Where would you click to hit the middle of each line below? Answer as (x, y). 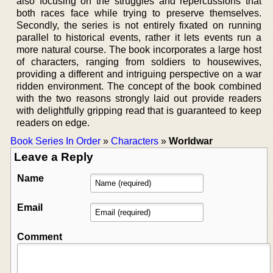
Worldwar (191, 141)
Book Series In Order (55, 141)
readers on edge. (53, 122)
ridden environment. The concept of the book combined (139, 86)
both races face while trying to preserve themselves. (139, 13)
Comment (40, 236)
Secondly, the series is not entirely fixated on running (139, 25)
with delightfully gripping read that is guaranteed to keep (139, 110)
